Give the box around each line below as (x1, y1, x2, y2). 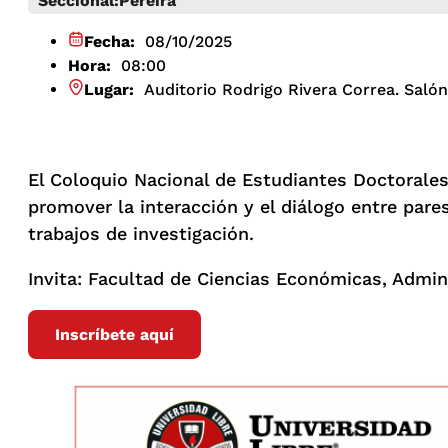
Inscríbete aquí (55, 325, 174, 345)
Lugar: (84, 80, 139, 100)
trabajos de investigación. (28, 223, 254, 245)
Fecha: (84, 32, 140, 52)
